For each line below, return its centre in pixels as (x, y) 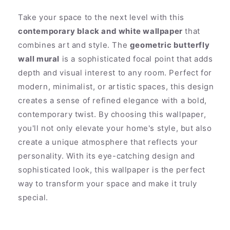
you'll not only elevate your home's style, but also (115, 128)
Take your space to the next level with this (101, 17)
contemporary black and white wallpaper (100, 31)
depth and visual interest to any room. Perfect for (115, 73)
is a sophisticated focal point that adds (136, 59)
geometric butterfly (170, 45)
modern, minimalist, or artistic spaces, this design (116, 87)
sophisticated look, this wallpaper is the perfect (112, 170)
